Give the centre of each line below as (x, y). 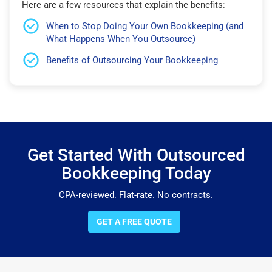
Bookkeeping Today (136, 173)
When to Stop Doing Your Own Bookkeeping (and (145, 26)
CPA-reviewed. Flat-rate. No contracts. (136, 195)
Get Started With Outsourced (136, 155)
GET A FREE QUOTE (134, 221)
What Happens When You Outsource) (121, 39)
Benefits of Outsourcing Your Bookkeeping (132, 60)
